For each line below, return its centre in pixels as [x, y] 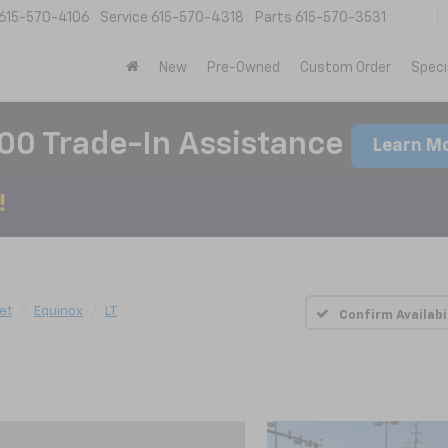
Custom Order [345, 68]
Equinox [58, 311]
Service [124, 18]
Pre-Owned [243, 68]
